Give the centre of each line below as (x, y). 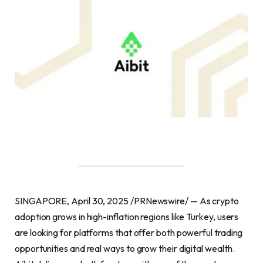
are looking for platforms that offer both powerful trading (129, 232)
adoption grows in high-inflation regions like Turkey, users (127, 217)
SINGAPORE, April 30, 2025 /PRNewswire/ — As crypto (127, 201)
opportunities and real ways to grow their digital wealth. (125, 248)
